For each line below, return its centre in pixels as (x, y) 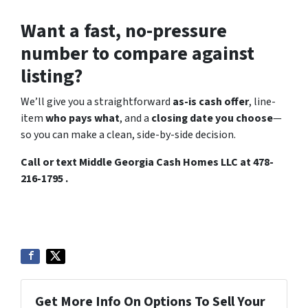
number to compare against (137, 53)
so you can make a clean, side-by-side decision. (128, 134)
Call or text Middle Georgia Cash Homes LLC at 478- (147, 162)
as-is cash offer (211, 101)
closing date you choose (212, 118)
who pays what (82, 118)
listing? (52, 76)
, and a (135, 118)
